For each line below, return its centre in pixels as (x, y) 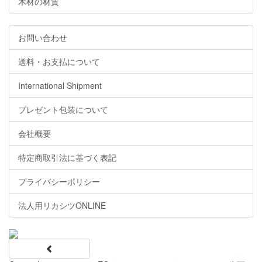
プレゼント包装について (63, 109)
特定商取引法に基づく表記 (67, 157)
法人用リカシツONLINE (62, 205)
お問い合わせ (43, 37)
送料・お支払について (59, 61)
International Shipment (60, 85)
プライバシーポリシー (59, 181)
